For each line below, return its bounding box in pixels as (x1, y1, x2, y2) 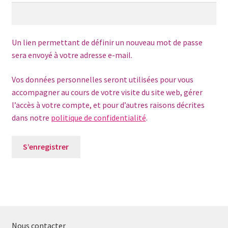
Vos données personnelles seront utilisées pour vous (11, 74, 193, 84)
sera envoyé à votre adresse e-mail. (11, 50, 132, 61)
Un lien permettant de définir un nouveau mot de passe (11, 37, 203, 48)
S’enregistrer (23, 141, 69, 152)
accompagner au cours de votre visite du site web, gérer (11, 87, 203, 97)
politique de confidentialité (50, 112, 146, 123)
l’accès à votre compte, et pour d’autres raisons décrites (11, 99, 205, 110)
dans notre (11, 112, 51, 123)
